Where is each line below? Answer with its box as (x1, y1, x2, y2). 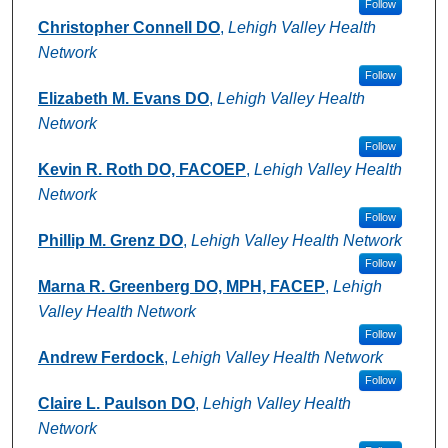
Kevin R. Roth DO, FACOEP (37, 160, 246, 178)
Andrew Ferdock (37, 348, 164, 366)
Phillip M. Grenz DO (37, 231, 183, 249)
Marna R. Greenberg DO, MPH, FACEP (37, 277, 325, 295)
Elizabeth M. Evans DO (37, 89, 209, 107)
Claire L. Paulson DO (37, 394, 195, 412)
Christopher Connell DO (37, 18, 220, 36)
